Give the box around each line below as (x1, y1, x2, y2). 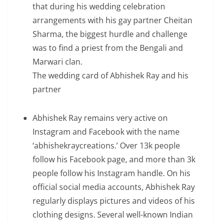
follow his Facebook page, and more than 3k (33, 154, 195, 165)
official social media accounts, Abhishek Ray (33, 182, 195, 192)
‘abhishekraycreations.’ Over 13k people (33, 140, 180, 151)
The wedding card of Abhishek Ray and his (33, 70, 188, 81)
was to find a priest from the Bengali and (33, 42, 183, 53)
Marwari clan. (33, 56, 82, 67)
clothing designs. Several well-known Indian (33, 209, 193, 220)
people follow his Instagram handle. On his (33, 168, 190, 179)
